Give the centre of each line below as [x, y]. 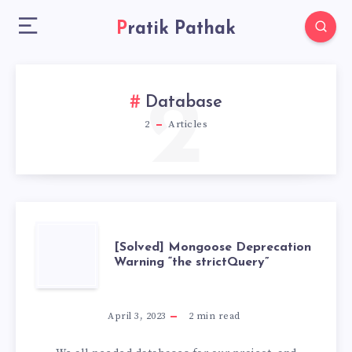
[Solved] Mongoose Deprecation [213, 247]
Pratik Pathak [181, 29]
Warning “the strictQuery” [191, 262]
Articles [186, 124]
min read [217, 316]
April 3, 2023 [137, 316]
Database [184, 103]
